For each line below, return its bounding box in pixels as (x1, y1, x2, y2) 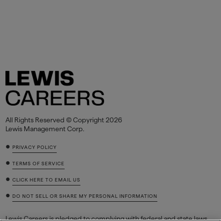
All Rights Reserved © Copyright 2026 (5, 115, 123, 124)
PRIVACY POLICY (12, 144, 57, 150)
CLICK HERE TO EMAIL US (12, 177, 81, 183)
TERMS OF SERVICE (12, 160, 65, 166)
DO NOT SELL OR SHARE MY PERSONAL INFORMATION (12, 193, 158, 199)
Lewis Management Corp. (5, 124, 85, 133)
